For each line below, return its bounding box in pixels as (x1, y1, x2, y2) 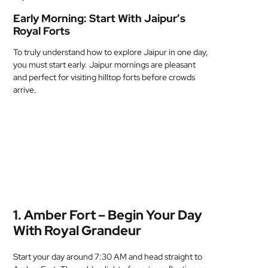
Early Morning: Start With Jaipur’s (13, 11, 186, 25)
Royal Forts (13, 24, 71, 38)
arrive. (13, 84, 37, 95)
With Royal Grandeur (13, 222, 142, 239)
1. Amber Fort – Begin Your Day (13, 206, 203, 224)
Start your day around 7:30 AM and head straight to (13, 251, 203, 262)
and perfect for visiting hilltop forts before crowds (13, 72, 196, 83)
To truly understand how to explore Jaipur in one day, (13, 47, 209, 57)
